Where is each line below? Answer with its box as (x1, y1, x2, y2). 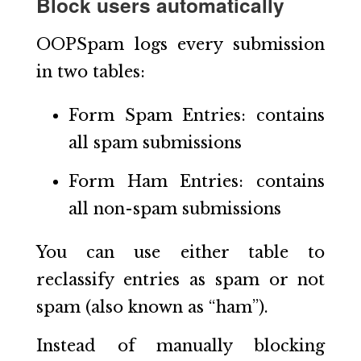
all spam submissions (68, 133, 242, 153)
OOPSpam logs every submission (35, 35, 326, 55)
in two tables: (35, 62, 145, 82)
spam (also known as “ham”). (35, 297, 268, 317)
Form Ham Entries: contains (68, 172, 326, 192)
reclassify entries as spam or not (35, 270, 326, 290)
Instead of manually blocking (35, 336, 326, 356)
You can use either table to (35, 243, 326, 263)
